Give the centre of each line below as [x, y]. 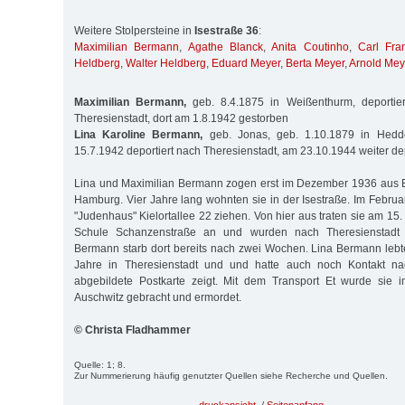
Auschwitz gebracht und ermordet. [158, 297]
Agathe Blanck [225, 47]
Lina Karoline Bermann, [139, 134]
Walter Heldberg [166, 64]
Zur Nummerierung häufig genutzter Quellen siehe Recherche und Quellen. [231, 375]
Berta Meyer [315, 64]
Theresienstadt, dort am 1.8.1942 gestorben [181, 118]
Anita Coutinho [310, 47]
